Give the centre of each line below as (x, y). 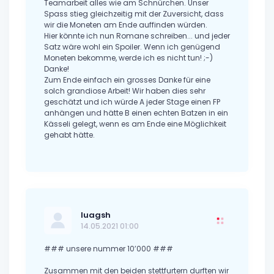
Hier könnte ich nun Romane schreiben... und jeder (137, 36)
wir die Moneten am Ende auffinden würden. (126, 25)
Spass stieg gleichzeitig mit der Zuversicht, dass (134, 14)
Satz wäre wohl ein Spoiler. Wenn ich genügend (132, 47)
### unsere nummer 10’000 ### (109, 249)
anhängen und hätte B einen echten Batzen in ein (136, 113)
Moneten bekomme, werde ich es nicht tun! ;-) (128, 58)
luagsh (96, 215)
